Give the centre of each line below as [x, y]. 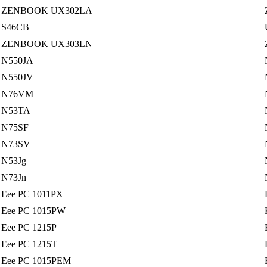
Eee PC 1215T [30, 244]
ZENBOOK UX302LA [47, 10]
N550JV [18, 77]
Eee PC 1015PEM [36, 260]
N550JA [18, 60]
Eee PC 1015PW [34, 210]
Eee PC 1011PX [32, 194]
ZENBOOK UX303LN [47, 44]
